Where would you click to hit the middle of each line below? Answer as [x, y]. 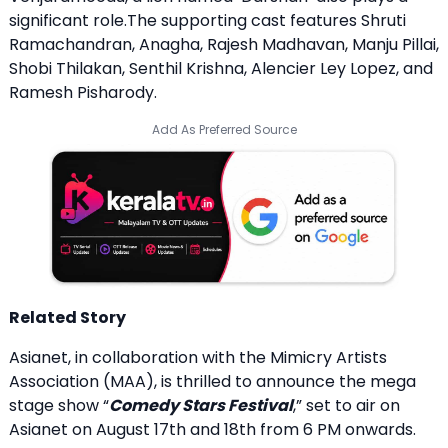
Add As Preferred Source [224, 129]
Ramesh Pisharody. [83, 92]
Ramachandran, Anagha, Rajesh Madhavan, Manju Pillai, [224, 44]
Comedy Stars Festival [201, 405]
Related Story [67, 317]
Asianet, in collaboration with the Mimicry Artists [198, 357]
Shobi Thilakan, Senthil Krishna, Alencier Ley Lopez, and [221, 68]
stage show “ [59, 405]
